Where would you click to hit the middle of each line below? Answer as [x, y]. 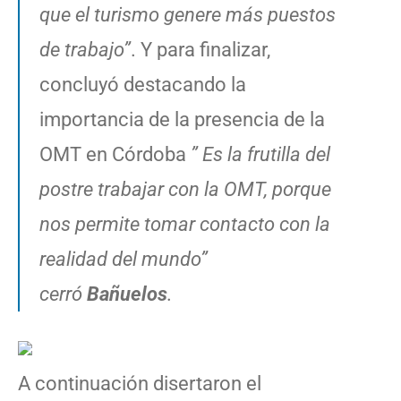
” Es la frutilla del [260, 154]
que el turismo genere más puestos [188, 14]
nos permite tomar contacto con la [185, 224]
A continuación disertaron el [140, 383]
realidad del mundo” [124, 259]
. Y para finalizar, [200, 49]
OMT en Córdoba [115, 154]
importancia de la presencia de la [182, 119]
